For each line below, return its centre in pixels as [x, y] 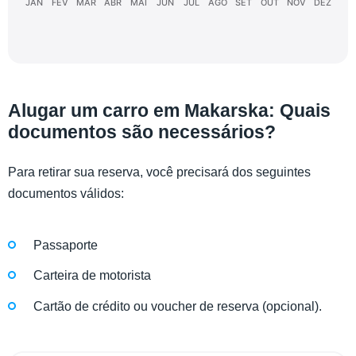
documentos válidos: [66, 193]
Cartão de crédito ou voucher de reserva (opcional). [178, 306]
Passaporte [66, 246]
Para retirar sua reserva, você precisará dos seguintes [159, 172]
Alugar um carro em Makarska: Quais [169, 110]
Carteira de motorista [92, 276]
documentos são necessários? [142, 132]
